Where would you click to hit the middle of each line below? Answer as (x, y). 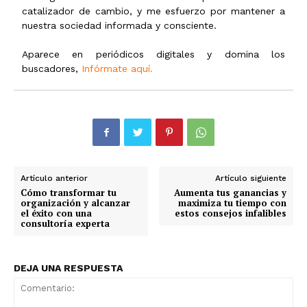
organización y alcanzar (75, 203)
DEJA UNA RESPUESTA (68, 268)
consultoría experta (65, 224)
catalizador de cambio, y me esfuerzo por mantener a (153, 11)
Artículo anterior (54, 179)
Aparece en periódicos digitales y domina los (153, 54)
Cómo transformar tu (69, 193)
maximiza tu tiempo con (232, 203)
